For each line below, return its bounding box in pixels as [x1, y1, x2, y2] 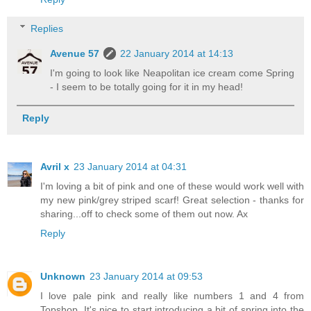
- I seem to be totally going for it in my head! [50, 81, 244, 92]
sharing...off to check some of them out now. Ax [40, 208, 248, 219]
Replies [31, 22, 64, 34]
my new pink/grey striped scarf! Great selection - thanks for [40, 194, 304, 205]
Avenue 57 [50, 47, 100, 59]
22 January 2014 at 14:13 [120, 47, 234, 59]
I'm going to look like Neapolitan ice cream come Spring [50, 67, 294, 78]
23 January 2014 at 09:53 [90, 270, 203, 282]
